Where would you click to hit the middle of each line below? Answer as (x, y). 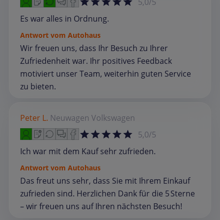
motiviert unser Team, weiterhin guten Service (106, 74)
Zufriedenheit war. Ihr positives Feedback (96, 61)
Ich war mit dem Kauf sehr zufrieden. (88, 151)
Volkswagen (113, 118)
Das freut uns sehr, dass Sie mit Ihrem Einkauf (105, 181)
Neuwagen (70, 118)
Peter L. (34, 118)
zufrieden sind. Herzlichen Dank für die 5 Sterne (108, 194)
